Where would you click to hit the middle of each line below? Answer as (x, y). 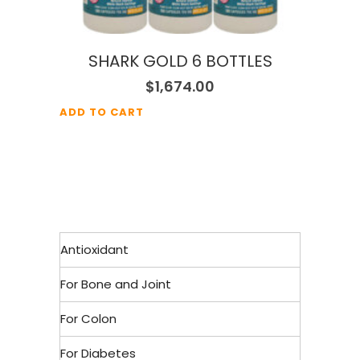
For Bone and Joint (116, 284)
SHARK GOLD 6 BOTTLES (180, 61)
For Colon (88, 319)
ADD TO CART (102, 112)
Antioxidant (94, 250)
